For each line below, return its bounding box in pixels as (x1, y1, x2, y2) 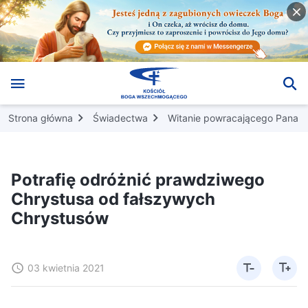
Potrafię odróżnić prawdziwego (11, 169, 265, 190)
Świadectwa (93, 111, 148, 124)
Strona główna (8, 111, 73, 124)
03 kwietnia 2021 (27, 261, 104, 274)
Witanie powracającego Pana (168, 111, 298, 124)
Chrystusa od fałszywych (11, 188, 215, 209)
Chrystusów (11, 208, 109, 228)
